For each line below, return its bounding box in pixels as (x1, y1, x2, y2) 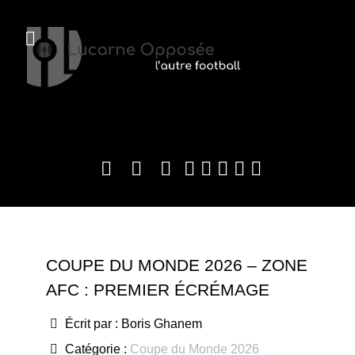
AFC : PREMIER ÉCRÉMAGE (46, 281, 269, 300)
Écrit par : (62, 317, 121, 331)
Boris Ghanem (121, 317, 202, 331)
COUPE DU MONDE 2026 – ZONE (46, 256, 307, 275)
